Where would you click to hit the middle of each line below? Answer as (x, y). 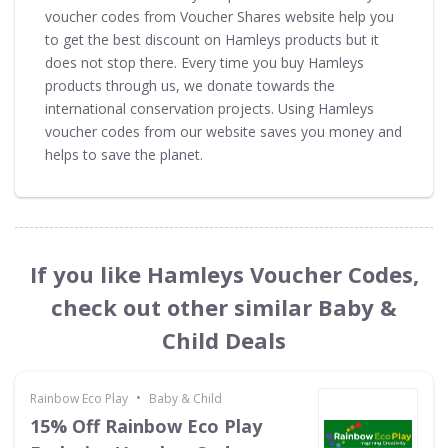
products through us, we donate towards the (190, 85)
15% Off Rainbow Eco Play (146, 425)
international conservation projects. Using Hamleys (209, 108)
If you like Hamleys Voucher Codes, (224, 273)
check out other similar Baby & (224, 306)
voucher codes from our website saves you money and (223, 131)
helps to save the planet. (124, 154)
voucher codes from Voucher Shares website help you (219, 16)
